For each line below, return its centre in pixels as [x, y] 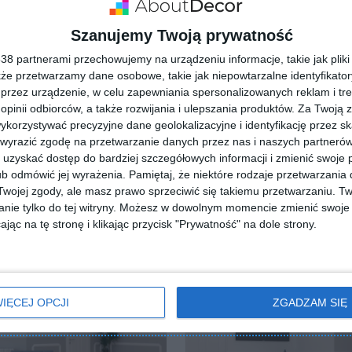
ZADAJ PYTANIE [176, 69]
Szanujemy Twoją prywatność [182, 35]
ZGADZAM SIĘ [310, 302]
